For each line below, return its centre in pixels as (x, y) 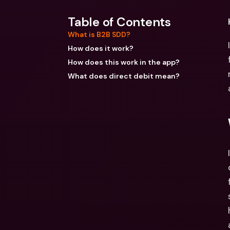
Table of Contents (119, 22)
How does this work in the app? (124, 62)
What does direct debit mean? (124, 76)
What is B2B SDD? (99, 34)
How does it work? (101, 48)
